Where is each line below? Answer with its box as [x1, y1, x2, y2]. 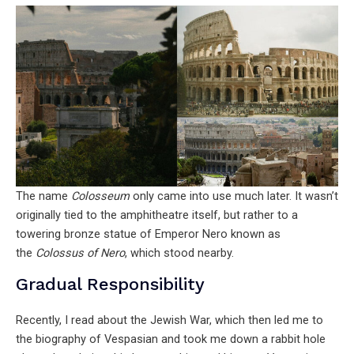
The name [16, 189, 71, 204]
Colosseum [71, 189, 130, 204]
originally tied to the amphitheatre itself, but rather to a [16, 208, 298, 223]
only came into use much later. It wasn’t [130, 189, 338, 204]
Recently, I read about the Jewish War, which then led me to [16, 312, 323, 327]
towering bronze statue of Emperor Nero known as [16, 227, 281, 242]
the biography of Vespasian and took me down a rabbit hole [16, 331, 326, 346]
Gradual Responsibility [16, 273, 205, 294]
